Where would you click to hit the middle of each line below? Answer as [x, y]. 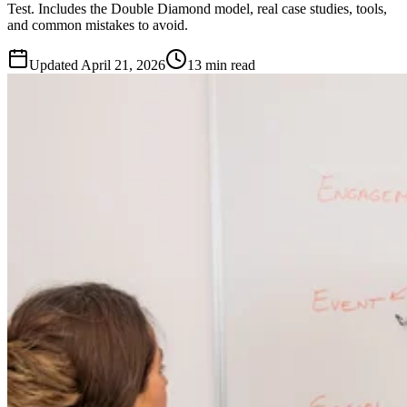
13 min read [221, 65]
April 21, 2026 [123, 65]
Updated [54, 65]
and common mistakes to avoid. [98, 25]
